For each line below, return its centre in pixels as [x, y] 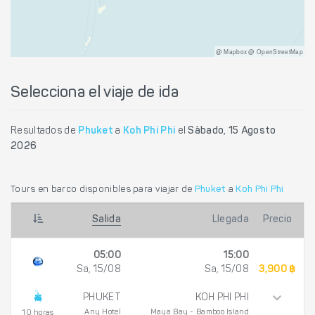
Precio [277, 220]
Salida [107, 220]
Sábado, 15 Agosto [232, 131]
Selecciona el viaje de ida [95, 93]
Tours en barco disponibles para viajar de [103, 189]
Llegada [230, 220]
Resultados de [45, 131]
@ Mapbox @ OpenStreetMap [259, 51]
